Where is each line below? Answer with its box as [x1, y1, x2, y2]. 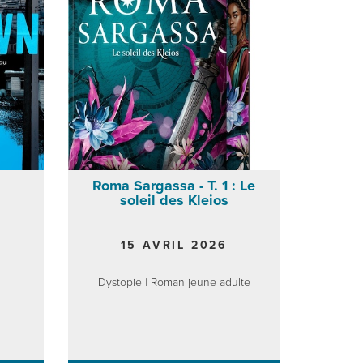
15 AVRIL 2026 [120, 237, 228, 252]
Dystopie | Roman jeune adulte [97, 275, 250, 289]
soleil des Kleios [119, 190, 228, 209]
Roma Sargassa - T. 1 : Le [92, 176, 256, 194]
